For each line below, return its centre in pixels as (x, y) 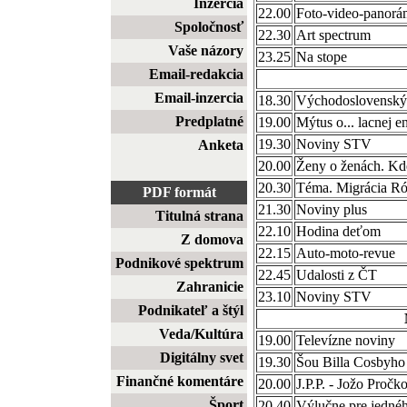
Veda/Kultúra (201, 334)
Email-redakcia (196, 74)
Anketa (221, 145)
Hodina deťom (338, 231)
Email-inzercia (199, 98)
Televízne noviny (346, 340)
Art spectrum (333, 35)
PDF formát (179, 192)
